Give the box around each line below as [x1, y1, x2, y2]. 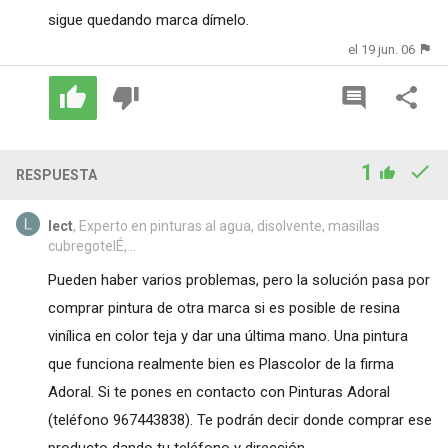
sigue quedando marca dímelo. [47, 10, 249, 29]
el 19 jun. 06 [348, 41, 416, 57]
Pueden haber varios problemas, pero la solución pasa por [47, 271, 430, 290]
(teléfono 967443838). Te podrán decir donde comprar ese [47, 411, 432, 430]
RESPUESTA [15, 167, 97, 184]
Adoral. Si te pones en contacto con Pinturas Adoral [47, 383, 390, 402]
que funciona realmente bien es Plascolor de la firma [47, 355, 394, 374]
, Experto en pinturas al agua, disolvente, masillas [72, 218, 380, 235]
